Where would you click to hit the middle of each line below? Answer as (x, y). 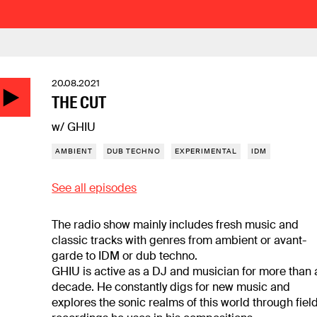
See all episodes (94, 188)
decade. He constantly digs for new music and (171, 287)
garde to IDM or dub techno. (125, 256)
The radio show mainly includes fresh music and (175, 225)
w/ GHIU (74, 127)
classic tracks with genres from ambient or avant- (179, 240)
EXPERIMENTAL (206, 151)
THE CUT (79, 102)
